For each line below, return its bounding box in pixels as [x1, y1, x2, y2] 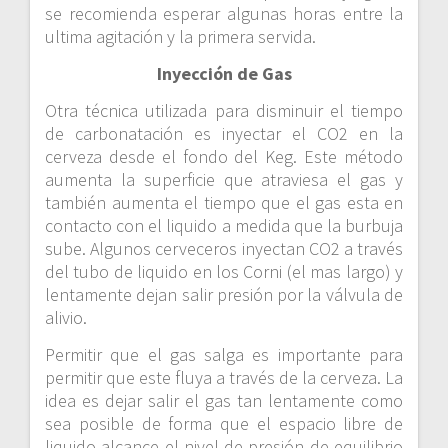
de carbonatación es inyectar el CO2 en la [45, 122, 403, 146]
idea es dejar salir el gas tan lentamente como [45, 389, 403, 413]
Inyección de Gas [156, 62, 292, 86]
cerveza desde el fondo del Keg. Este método [45, 145, 403, 169]
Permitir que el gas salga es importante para [45, 343, 403, 367]
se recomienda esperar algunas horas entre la [45, 2, 403, 26]
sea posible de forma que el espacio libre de [45, 412, 403, 436]
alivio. [45, 306, 87, 330]
